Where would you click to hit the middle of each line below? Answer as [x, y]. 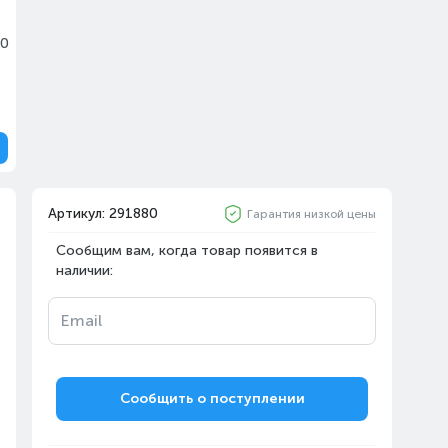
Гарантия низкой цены [311, 214]
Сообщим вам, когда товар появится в [187, 250]
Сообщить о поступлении [212, 398]
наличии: [84, 270]
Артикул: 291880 [103, 213]
